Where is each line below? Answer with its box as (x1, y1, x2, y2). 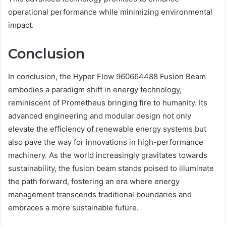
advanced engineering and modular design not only (8, 110, 191, 121)
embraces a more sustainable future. (8, 202, 139, 212)
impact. (8, 20, 34, 30)
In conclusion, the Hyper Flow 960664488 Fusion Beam (8, 71, 206, 81)
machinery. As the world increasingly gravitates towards (8, 150, 207, 160)
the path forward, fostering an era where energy (8, 176, 180, 186)
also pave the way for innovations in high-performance (8, 137, 203, 147)
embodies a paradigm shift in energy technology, (8, 84, 182, 94)
